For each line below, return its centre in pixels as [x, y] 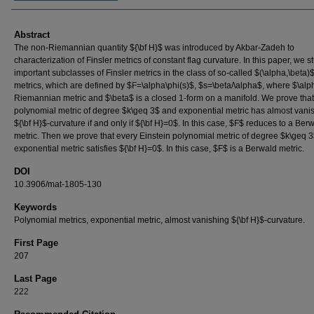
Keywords [35, 207]
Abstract [32, 34]
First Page [36, 243]
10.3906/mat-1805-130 [58, 184]
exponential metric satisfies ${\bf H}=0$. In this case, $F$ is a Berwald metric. [159, 148]
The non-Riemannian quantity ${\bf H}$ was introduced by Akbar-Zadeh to [154, 47]
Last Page [35, 278]
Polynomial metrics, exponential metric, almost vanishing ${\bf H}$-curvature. [159, 220]
